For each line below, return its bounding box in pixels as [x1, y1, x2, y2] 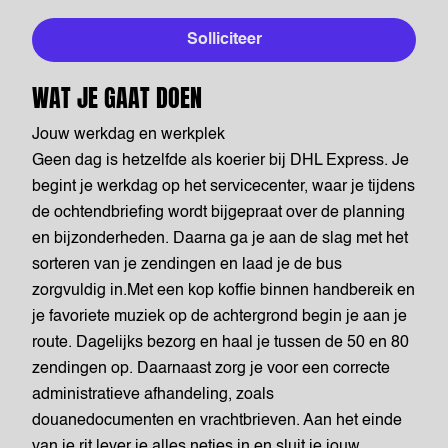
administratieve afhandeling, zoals [32, 387, 274, 403]
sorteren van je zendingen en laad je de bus [32, 257, 342, 273]
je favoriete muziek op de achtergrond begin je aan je [32, 309, 407, 325]
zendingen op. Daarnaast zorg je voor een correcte [32, 361, 390, 377]
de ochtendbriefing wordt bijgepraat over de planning [32, 205, 405, 221]
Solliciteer [186, 32, 262, 48]
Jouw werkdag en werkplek [32, 127, 225, 143]
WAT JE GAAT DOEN [32, 80, 202, 116]
